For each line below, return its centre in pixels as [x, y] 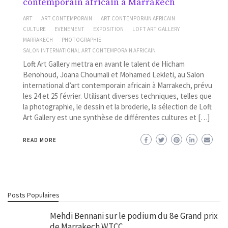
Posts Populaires [34, 195]
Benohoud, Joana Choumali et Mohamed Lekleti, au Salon [113, 74]
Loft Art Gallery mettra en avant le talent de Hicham [104, 64]
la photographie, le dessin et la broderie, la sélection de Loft [117, 106]
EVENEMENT [69, 29]
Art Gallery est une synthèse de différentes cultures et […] [116, 117]
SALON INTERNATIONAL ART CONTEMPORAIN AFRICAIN [89, 50]
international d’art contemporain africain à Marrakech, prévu [118, 85]
